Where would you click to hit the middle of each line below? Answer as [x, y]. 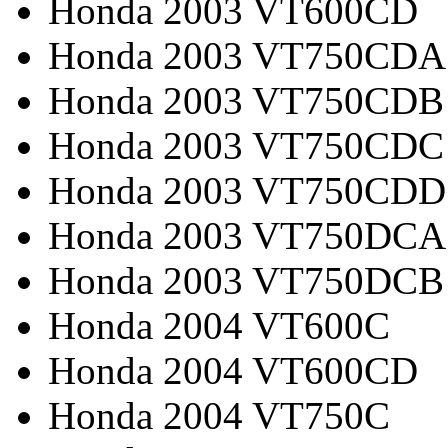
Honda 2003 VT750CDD [247, 190]
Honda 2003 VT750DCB [246, 280]
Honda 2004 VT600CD [233, 370]
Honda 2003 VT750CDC [246, 145]
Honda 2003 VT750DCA [247, 235]
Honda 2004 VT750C [219, 415]
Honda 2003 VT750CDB [246, 100]
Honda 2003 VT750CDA [247, 55]
